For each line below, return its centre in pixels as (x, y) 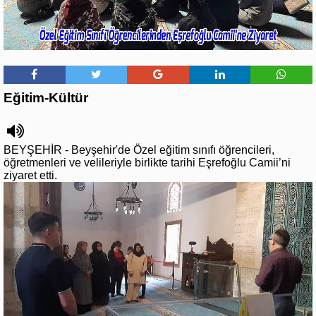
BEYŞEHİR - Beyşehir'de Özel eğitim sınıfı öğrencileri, (139, 150)
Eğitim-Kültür (46, 97)
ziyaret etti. (30, 175)
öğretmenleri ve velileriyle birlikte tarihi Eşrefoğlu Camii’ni (147, 162)
